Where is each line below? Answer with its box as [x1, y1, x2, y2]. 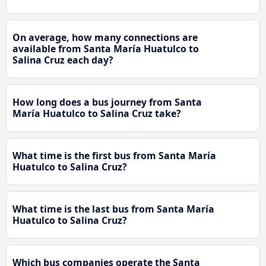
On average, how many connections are [12, 30, 198, 44]
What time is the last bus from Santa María [12, 202, 214, 216]
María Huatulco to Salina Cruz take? [12, 106, 181, 120]
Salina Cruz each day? [12, 53, 113, 66]
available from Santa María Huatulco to [12, 42, 199, 55]
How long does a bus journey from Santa [12, 95, 202, 109]
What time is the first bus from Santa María [12, 148, 216, 162]
